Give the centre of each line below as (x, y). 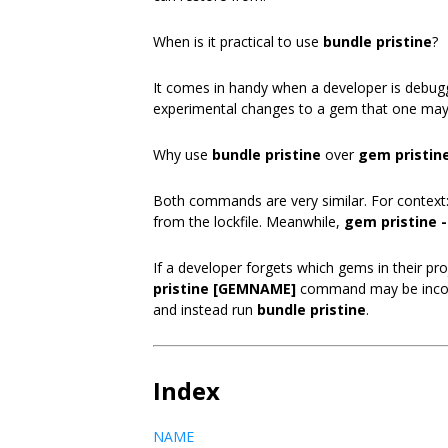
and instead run (205, 309)
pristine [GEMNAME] (224, 288)
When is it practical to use (238, 41)
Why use (182, 154)
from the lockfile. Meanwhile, (248, 221)
